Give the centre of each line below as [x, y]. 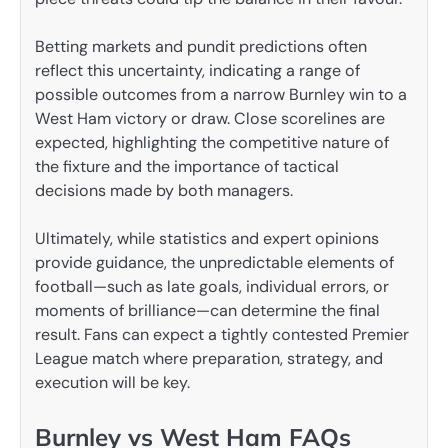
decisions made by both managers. [164, 191]
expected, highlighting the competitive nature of [212, 143]
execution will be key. [112, 383]
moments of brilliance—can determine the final [207, 311]
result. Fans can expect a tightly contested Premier [222, 335]
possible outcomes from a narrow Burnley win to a [221, 95]
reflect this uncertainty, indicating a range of [197, 71]
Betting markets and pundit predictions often [201, 47]
